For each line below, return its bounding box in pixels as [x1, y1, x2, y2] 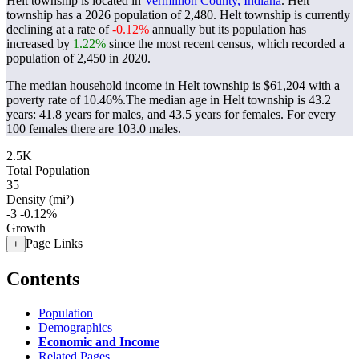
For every [287, 107, 336, 121]
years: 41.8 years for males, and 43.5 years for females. [6, 107, 287, 121]
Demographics [38, 320, 112, 334]
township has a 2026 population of [6, 8, 184, 22]
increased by [6, 37, 73, 50]
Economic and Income [38, 334, 159, 349]
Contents [6, 268, 79, 289]
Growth [6, 221, 46, 235]
